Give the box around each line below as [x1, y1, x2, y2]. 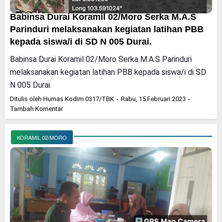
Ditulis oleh [10, 95, 43, 103]
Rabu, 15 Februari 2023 [121, 95, 187, 103]
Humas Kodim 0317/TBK [43, 95, 114, 103]
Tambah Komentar [10, 105, 63, 112]
